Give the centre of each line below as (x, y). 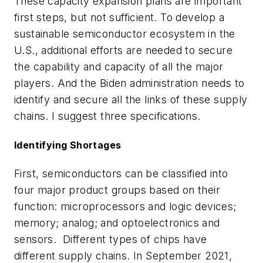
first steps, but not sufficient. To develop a (119, 17)
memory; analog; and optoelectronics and (117, 223)
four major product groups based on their (117, 190)
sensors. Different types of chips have (111, 240)
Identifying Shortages (68, 145)
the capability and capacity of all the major (119, 66)
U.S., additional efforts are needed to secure (123, 50)
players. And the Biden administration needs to (129, 83)
